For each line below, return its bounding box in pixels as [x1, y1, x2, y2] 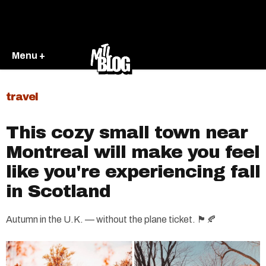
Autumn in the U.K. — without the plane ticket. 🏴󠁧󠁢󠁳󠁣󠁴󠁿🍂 [6, 214, 216, 224]
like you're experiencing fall [6, 162, 260, 181]
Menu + [12, 50, 45, 61]
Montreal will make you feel [6, 142, 259, 161]
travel [6, 91, 38, 103]
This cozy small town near [6, 123, 248, 142]
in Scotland [6, 182, 110, 201]
